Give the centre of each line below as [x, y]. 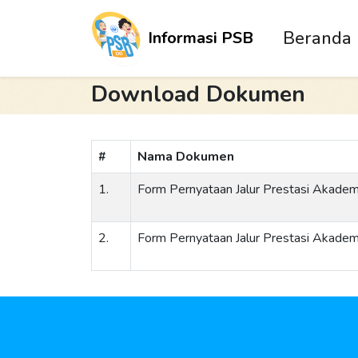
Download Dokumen [198, 94]
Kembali [120, 66]
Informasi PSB [200, 38]
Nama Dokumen [186, 157]
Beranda [317, 38]
